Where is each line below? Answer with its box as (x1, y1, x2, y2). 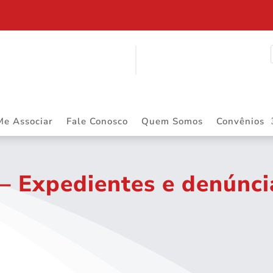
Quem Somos (141, 115, 203, 127)
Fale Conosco (66, 115, 128, 127)
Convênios (216, 115, 264, 127)
